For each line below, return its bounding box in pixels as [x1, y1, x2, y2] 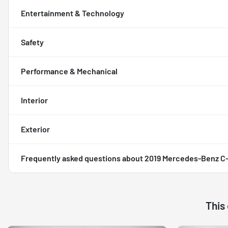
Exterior [21, 124, 50, 134]
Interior [21, 95, 48, 105]
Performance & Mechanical [21, 66, 118, 76]
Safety [21, 37, 44, 47]
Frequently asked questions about [21, 153, 145, 163]
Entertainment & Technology [21, 8, 124, 18]
